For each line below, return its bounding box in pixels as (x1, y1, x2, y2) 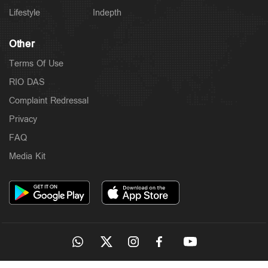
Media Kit (9, 150, 45, 163)
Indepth (93, 6, 121, 19)
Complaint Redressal (9, 94, 89, 107)
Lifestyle (9, 6, 40, 19)
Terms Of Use (9, 57, 63, 70)
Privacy (9, 112, 37, 126)
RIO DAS (9, 75, 45, 89)
